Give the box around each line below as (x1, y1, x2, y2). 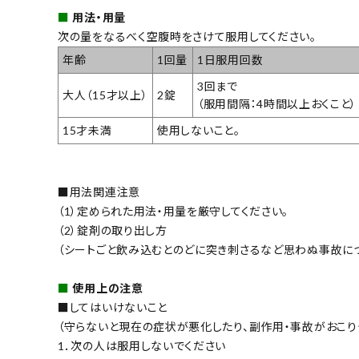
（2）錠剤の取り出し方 (58, 224, 167, 237)
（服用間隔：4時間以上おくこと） (197, 97, 357, 111)
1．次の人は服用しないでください (58, 339, 227, 353)
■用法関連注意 (58, 185, 140, 199)
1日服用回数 (197, 53, 264, 67)
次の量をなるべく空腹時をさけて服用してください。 (58, 30, 317, 43)
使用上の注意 (72, 281, 143, 295)
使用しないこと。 (157, 123, 240, 137)
